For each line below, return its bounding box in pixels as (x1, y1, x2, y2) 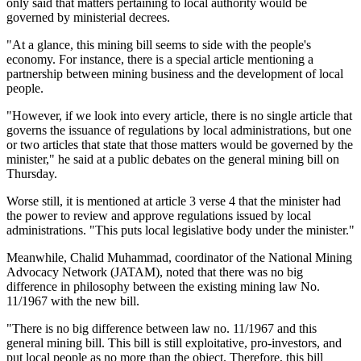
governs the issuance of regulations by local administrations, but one (6, 122, 351, 137)
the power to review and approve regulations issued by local (6, 208, 311, 222)
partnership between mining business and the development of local (6, 66, 343, 81)
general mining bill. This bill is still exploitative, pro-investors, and (6, 335, 342, 350)
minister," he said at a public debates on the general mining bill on (6, 151, 339, 166)
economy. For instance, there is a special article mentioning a (6, 52, 313, 66)
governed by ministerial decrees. (6, 10, 170, 24)
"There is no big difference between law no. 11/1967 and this (6, 321, 317, 335)
